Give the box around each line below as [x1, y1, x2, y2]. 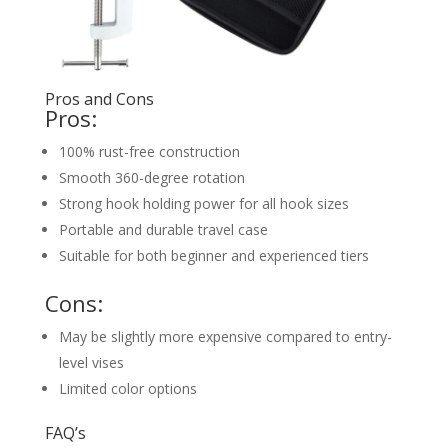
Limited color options [58, 379, 197, 399]
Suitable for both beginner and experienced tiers [58, 246, 369, 266]
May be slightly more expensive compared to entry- [58, 327, 392, 347]
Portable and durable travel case [58, 220, 268, 240]
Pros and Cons [44, 88, 154, 111]
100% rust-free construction [58, 142, 240, 162]
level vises [58, 353, 124, 373]
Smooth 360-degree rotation [58, 168, 245, 188]
